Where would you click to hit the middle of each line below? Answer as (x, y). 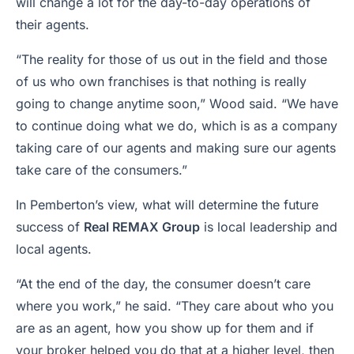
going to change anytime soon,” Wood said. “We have (177, 104)
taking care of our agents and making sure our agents (176, 148)
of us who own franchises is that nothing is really (161, 81)
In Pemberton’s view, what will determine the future (167, 205)
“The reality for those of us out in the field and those (171, 59)
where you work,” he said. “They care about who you (175, 306)
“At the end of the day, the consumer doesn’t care (163, 284)
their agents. (55, 24)
